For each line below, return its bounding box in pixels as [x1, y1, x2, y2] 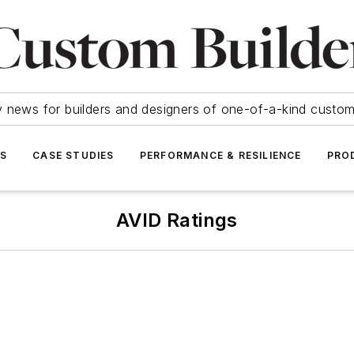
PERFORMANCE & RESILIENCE [139, 149, 302, 161]
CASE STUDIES [32, 149, 115, 161]
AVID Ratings [116, 209, 238, 232]
